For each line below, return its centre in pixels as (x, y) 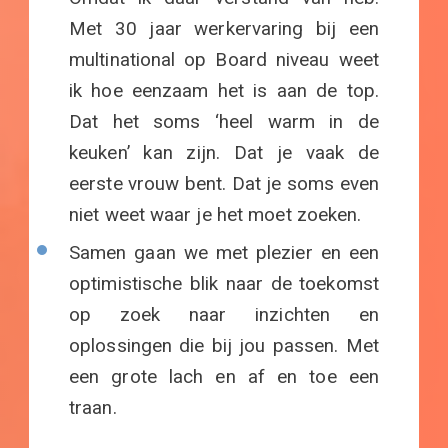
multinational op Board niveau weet (224, 60)
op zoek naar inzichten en (224, 315)
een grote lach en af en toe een (224, 377)
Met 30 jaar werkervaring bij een (224, 29)
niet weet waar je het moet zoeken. (215, 215)
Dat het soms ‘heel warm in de (224, 122)
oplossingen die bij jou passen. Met (224, 346)
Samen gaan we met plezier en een (224, 253)
